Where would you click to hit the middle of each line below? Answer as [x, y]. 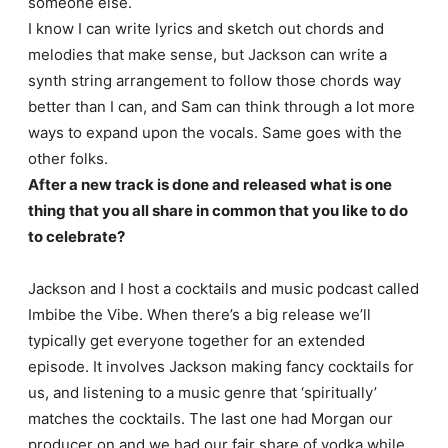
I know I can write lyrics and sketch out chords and [205, 28]
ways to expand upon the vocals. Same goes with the [214, 132]
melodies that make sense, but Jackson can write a [207, 54]
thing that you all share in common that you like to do [217, 210]
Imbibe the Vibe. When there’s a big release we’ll [199, 314]
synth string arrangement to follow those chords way [214, 80]
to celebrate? [77, 236]
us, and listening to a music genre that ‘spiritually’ [202, 392]
